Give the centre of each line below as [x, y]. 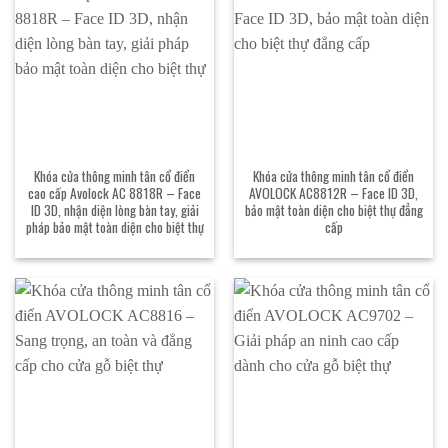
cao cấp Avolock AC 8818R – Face [114, 193]
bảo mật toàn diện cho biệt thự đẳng [333, 210]
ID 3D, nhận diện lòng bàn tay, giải [114, 210]
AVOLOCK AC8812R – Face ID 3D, [333, 193]
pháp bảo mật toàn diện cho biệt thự [114, 227]
